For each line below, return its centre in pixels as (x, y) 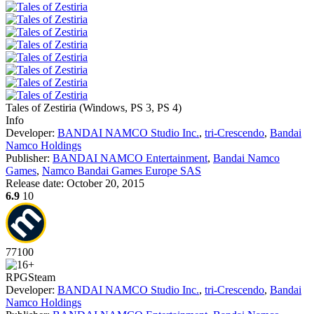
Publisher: (29, 158)
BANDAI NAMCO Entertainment (130, 158)
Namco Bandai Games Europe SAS (122, 171)
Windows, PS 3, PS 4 (130, 108)
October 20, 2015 (105, 183)
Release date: (36, 183)
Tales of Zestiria (41, 108)
